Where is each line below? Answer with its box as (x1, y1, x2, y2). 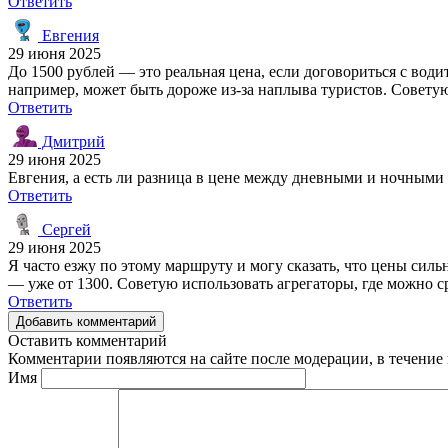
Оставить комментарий (8, 331, 167, 349)
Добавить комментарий (16, 313, 156, 329)
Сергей (38, 220, 91, 238)
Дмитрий (38, 132, 105, 150)
